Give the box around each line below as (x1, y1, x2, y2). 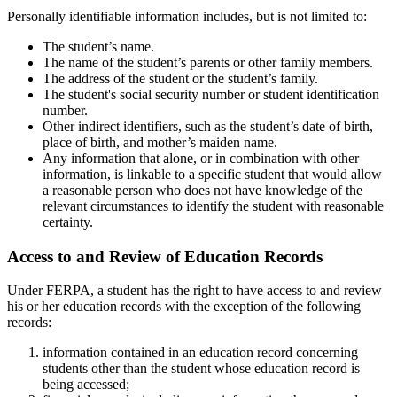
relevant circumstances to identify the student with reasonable (43, 198, 384, 214)
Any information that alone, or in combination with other (43, 150, 359, 166)
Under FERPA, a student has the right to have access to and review (7, 283, 382, 299)
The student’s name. (43, 38, 154, 54)
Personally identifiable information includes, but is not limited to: (7, 8, 367, 24)
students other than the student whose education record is (43, 361, 360, 377)
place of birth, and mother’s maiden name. (43, 134, 277, 150)
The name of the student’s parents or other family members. (43, 54, 373, 70)
